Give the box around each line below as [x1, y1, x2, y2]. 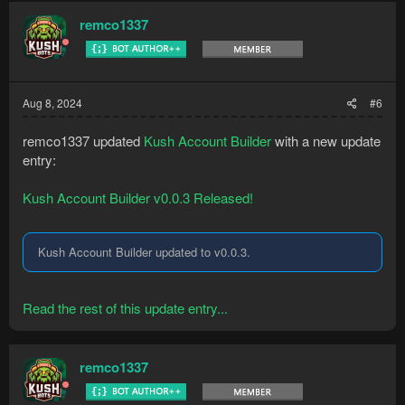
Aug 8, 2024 [23, 94, 82, 110]
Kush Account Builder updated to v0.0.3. [38, 243, 250, 260]
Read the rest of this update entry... [23, 297, 228, 317]
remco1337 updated [23, 130, 144, 150]
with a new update [271, 130, 381, 150]
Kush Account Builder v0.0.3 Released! [23, 187, 253, 207]
